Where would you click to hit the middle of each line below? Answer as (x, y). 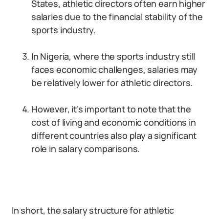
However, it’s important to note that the (111, 109)
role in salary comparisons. (86, 149)
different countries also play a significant (114, 135)
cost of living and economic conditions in (114, 122)
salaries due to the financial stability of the (117, 17)
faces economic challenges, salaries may (114, 69)
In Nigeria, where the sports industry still (113, 56)
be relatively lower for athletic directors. (112, 83)
